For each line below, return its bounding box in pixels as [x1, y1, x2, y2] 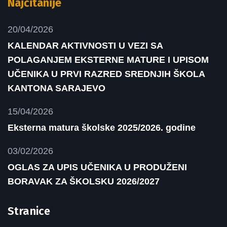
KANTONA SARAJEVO [8, 83, 105, 93]
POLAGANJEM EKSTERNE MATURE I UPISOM [8, 55, 209, 65]
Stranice [8, 204, 50, 218]
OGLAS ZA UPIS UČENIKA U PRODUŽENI [8, 162, 187, 172]
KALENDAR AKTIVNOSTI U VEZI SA [8, 41, 163, 51]
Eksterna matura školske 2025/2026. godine [8, 123, 196, 133]
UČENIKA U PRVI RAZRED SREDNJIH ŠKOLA [8, 69, 205, 79]
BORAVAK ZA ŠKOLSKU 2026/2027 [8, 176, 160, 186]
